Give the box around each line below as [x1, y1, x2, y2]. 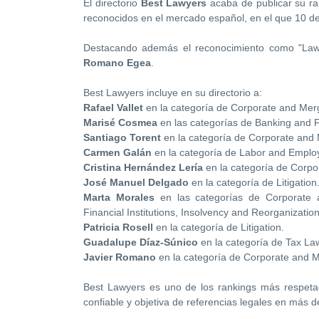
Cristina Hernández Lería [83, 162, 203, 174]
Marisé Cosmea [83, 117, 157, 129]
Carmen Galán [83, 147, 152, 159]
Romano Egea [83, 57, 151, 69]
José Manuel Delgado [83, 177, 189, 189]
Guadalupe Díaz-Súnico [83, 236, 198, 249]
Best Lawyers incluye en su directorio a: [83, 87, 265, 99]
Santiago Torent [83, 132, 161, 144]
